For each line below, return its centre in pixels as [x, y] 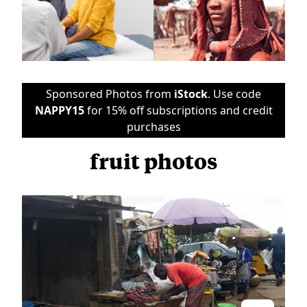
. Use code [234, 94]
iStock [191, 94]
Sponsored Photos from [110, 94]
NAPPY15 [59, 110]
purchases [153, 126]
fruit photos [153, 160]
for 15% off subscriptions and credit [178, 110]
